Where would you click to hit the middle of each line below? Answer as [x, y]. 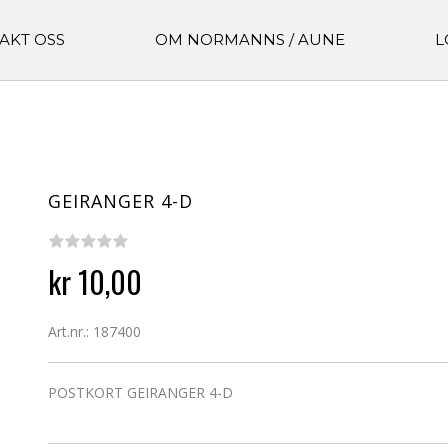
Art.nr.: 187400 [95, 332]
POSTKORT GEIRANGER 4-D [141, 393]
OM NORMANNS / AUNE [250, 39]
